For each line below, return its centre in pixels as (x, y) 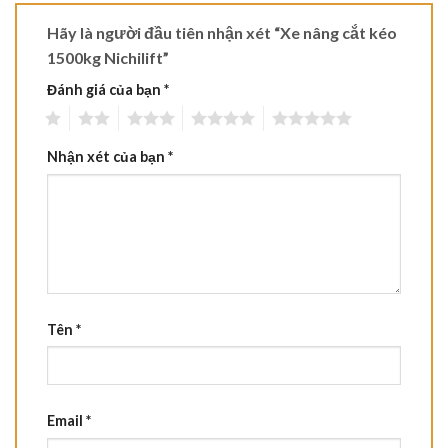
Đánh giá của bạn (105, 89)
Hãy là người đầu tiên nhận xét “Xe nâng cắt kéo (222, 32)
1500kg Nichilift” (109, 57)
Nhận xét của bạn (107, 157)
